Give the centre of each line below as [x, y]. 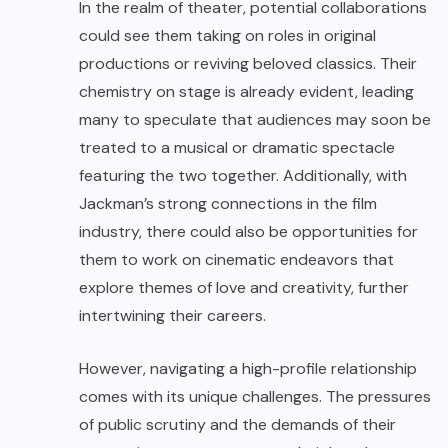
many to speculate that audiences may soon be [255, 120]
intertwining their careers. [172, 316]
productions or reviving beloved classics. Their [248, 64]
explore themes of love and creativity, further [244, 288]
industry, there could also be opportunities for [248, 232]
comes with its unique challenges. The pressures [255, 397]
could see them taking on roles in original [227, 36]
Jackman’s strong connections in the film [228, 204]
